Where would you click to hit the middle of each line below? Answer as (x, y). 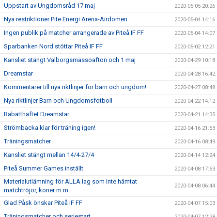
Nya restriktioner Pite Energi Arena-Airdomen (66, 19)
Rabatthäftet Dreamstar (37, 114)
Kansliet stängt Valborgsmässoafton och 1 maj (70, 60)
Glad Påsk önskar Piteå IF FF (43, 203)
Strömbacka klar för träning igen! (50, 128)
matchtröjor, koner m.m (36, 190)
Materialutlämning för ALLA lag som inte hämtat (70, 181)
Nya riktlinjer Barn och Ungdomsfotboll (58, 101)
